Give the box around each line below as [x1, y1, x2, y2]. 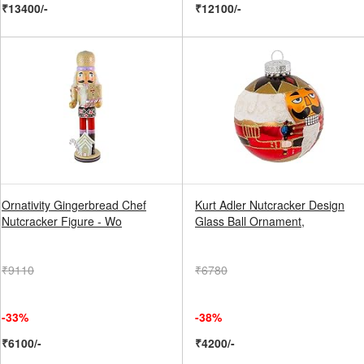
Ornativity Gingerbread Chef [2, 197, 146, 213]
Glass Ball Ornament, [195, 213, 305, 229]
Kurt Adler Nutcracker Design [195, 197, 344, 213]
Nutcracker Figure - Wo [2, 213, 122, 229]
